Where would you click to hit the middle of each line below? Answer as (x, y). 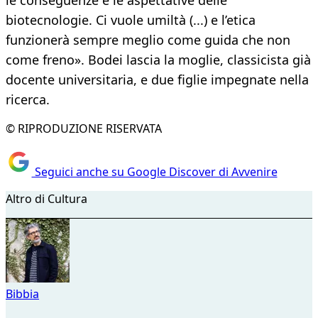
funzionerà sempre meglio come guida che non (148, 40)
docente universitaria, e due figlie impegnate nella (157, 80)
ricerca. (28, 100)
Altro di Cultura (46, 198)
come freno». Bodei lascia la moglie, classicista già (158, 60)
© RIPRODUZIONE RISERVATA (84, 129)
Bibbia (22, 294)
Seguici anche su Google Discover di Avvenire (154, 171)
